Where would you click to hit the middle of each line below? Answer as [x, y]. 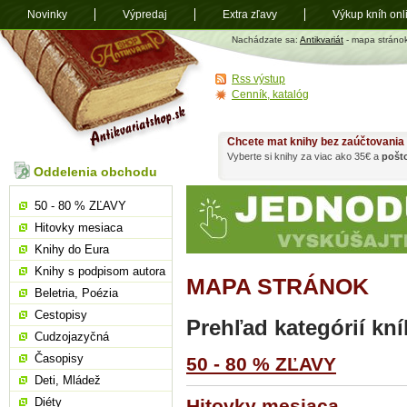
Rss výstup [258, 79]
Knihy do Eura [72, 249]
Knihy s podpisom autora [100, 271]
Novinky [47, 15]
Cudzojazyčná [72, 337]
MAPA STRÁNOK [278, 286]
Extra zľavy [250, 15]
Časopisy [59, 358]
